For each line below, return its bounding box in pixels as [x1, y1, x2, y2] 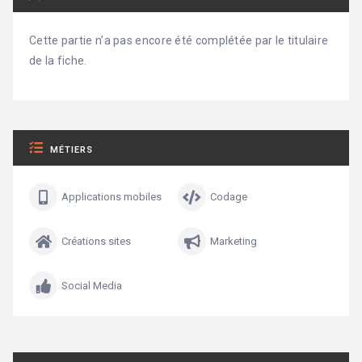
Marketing [210, 235, 257, 248]
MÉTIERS [50, 145, 93, 156]
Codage [210, 191, 247, 204]
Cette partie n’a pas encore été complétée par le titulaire [29, 34, 329, 48]
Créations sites [61, 235, 131, 248]
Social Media [61, 280, 122, 293]
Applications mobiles [61, 191, 162, 204]
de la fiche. [29, 54, 87, 68]
